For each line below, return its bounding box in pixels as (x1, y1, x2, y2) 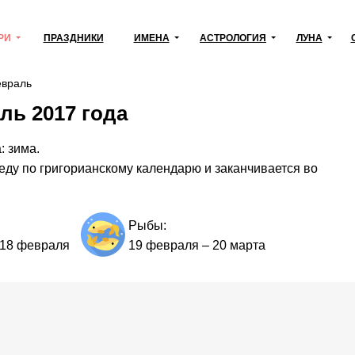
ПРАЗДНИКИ (43, 32, 104, 44)
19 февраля (128, 239, 199, 253)
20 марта (212, 239, 265, 253)
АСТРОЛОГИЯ (200, 32, 266, 44)
